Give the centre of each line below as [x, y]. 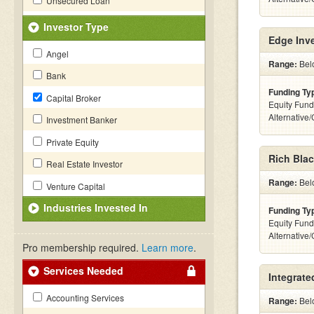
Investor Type [76, 27]
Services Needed [83, 271]
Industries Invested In [96, 207]
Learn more [168, 247]
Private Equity [71, 142]
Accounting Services [84, 298]
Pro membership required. [82, 247]
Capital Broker [73, 98]
